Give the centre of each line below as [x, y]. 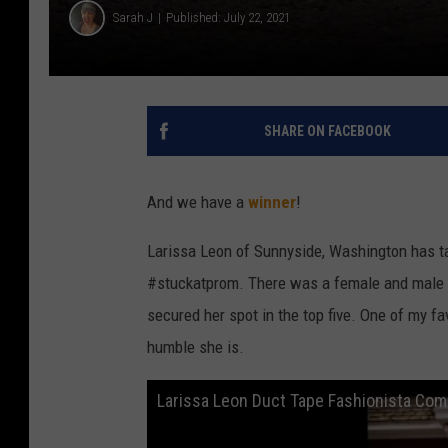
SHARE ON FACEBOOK [327, 130]
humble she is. [195, 346]
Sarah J [133, 18]
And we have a [197, 201]
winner [272, 201]
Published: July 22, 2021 [228, 18]
